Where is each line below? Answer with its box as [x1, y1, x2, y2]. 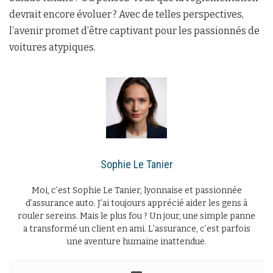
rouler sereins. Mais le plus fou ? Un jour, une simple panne [18, 211, 255, 222]
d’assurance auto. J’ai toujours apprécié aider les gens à [26, 198, 247, 209]
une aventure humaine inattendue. [66, 236, 207, 247]
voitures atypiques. [9, 41, 96, 54]
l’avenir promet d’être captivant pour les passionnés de [9, 25, 260, 37]
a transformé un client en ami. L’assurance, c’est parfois [23, 224, 250, 235]
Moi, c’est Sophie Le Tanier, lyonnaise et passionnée [31, 185, 242, 196]
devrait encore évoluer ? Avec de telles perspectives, [9, 9, 244, 21]
